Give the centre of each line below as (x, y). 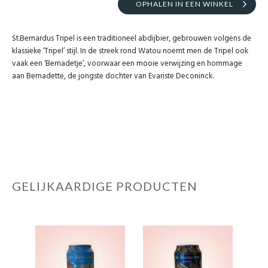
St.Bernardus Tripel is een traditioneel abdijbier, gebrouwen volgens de (132, 39)
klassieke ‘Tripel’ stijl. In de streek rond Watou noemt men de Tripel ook (130, 51)
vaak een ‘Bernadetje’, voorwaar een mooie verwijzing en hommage (127, 64)
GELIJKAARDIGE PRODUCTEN (105, 186)
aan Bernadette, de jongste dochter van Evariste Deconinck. (113, 77)
